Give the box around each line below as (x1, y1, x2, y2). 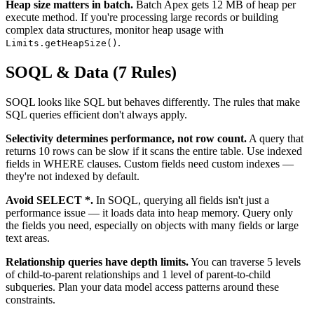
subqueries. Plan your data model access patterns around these (6, 281, 279, 294)
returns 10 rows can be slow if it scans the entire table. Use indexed (6, 145, 302, 158)
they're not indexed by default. (6, 170, 139, 183)
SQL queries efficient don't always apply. (6, 109, 187, 121)
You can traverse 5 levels (189, 256, 301, 268)
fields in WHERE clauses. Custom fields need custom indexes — (6, 158, 294, 170)
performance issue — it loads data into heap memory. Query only (6, 207, 293, 219)
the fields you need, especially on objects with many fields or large (6, 219, 299, 232)
